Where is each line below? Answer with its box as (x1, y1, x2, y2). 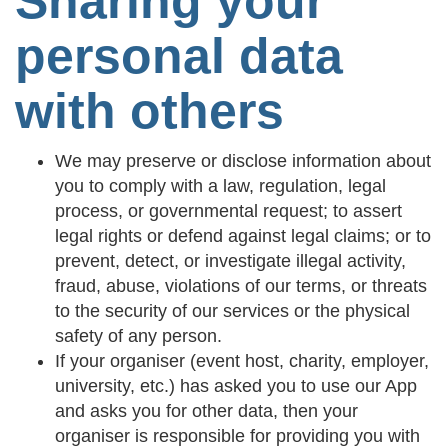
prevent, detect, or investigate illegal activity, (55, 250, 406, 271)
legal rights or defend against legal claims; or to (55, 225, 431, 246)
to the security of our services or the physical (55, 300, 410, 321)
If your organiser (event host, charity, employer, (55, 350, 429, 371)
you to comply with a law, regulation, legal (55, 175, 386, 196)
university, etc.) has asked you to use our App (55, 375, 417, 396)
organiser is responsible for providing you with (55, 425, 420, 446)
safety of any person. (55, 325, 222, 346)
